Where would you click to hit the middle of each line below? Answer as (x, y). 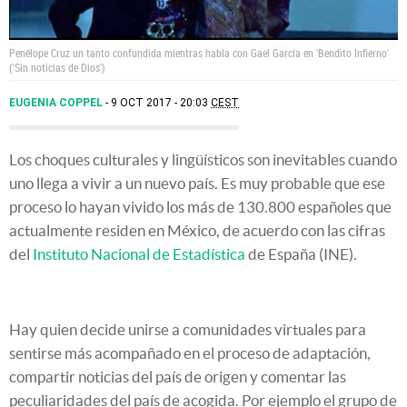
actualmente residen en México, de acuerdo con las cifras (197, 230)
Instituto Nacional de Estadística (139, 253)
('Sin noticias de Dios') (57, 67)
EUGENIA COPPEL (57, 102)
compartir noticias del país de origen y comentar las (178, 376)
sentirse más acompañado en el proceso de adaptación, (190, 352)
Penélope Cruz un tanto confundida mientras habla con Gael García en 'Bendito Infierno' (199, 52)
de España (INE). (301, 253)
